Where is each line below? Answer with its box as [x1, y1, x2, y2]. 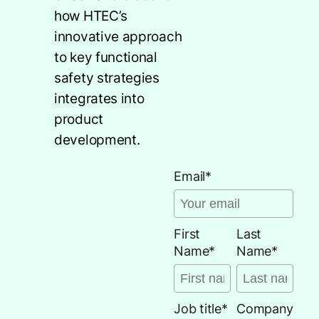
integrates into [54, 90, 145, 108]
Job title [174, 301, 221, 317]
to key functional [54, 48, 157, 66]
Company [236, 301, 294, 317]
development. [54, 131, 140, 149]
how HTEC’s [54, 7, 127, 25]
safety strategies [54, 69, 159, 87]
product [54, 110, 103, 128]
